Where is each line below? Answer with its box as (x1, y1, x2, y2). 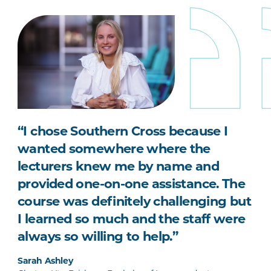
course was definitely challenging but (18, 196, 251, 209)
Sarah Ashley (18, 257, 73, 267)
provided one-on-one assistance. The (18, 178, 246, 192)
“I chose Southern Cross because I (18, 126, 228, 139)
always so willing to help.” (18, 231, 178, 244)
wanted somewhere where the (18, 143, 211, 157)
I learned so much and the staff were (18, 214, 246, 227)
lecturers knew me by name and (18, 161, 219, 174)
